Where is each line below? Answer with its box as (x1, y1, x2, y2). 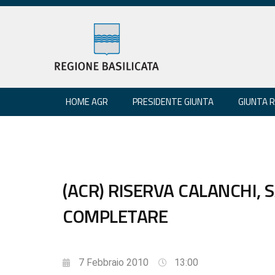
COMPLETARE (63, 201, 168, 230)
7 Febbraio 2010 (79, 256, 149, 268)
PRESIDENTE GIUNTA (133, 94, 214, 109)
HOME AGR (66, 94, 108, 109)
